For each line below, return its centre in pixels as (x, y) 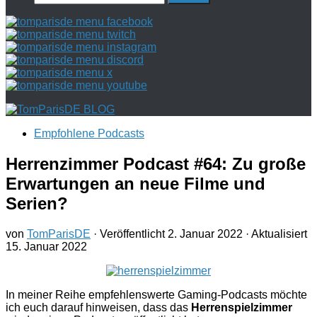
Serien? (37, 203)
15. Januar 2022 (46, 246)
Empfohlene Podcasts (89, 133)
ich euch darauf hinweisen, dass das (98, 307)
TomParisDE (59, 234)
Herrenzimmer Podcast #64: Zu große (156, 163)
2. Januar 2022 (205, 234)
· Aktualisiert (275, 234)
